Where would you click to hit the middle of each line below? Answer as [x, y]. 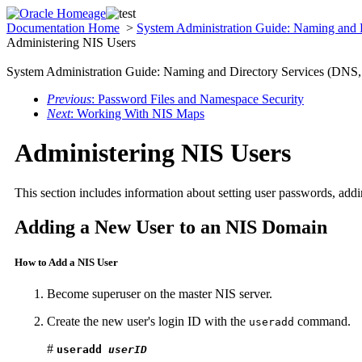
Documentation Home [63, 28]
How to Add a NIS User [66, 262]
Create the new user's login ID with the [148, 322]
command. [322, 322]
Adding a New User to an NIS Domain [171, 227]
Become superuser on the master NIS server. [160, 294]
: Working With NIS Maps [137, 114]
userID [128, 350]
